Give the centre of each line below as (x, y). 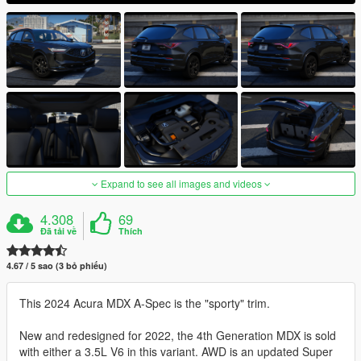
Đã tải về (59, 231)
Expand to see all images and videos (181, 184)
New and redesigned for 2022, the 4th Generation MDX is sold (178, 336)
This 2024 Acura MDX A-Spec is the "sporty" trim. (145, 303)
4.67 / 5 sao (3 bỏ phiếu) (57, 266)
